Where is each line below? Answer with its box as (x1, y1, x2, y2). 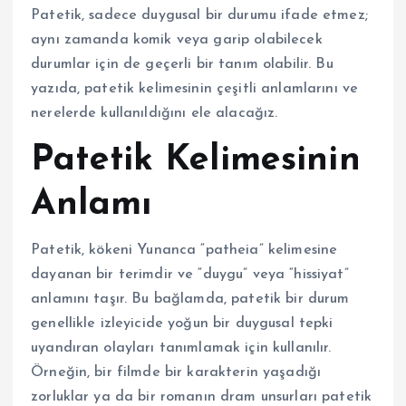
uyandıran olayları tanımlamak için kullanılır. (31, 341, 332, 356)
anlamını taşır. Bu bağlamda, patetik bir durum (31, 292, 350, 307)
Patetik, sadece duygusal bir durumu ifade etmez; (31, 7, 368, 23)
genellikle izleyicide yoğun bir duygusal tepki (31, 316, 333, 332)
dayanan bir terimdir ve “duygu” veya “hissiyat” (31, 267, 349, 283)
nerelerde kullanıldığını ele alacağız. (31, 105, 278, 121)
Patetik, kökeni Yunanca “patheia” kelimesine (31, 243, 338, 258)
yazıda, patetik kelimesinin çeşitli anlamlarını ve (31, 81, 359, 96)
